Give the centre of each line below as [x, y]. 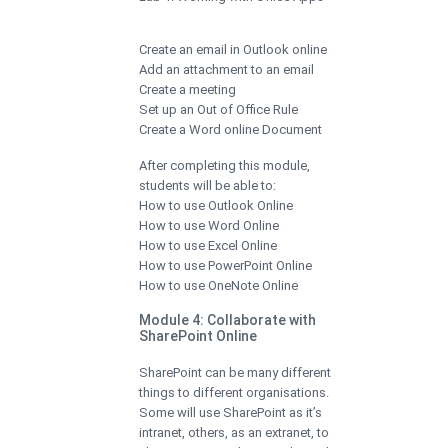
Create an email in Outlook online [233, 49]
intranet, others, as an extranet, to [234, 432]
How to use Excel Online [208, 245]
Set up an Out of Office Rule [218, 109]
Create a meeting [187, 89]
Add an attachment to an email [226, 69]
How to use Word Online [209, 225]
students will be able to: [207, 185]
